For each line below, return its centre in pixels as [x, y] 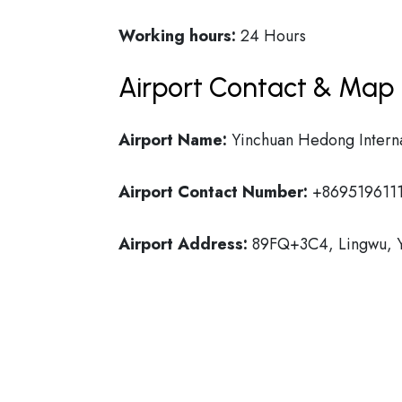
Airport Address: [183, 244]
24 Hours [271, 36]
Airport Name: [173, 140]
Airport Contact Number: [213, 192]
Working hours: [177, 36]
